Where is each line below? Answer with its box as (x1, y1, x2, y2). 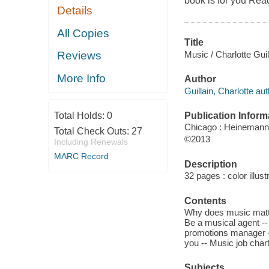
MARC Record (53, 151, 109, 162)
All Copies (57, 26, 110, 40)
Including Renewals (53, 137, 128, 147)
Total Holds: (53, 110, 107, 121)
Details (57, 4, 93, 17)
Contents (184, 195, 226, 206)
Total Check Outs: (53, 126, 131, 137)
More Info (57, 71, 106, 85)
